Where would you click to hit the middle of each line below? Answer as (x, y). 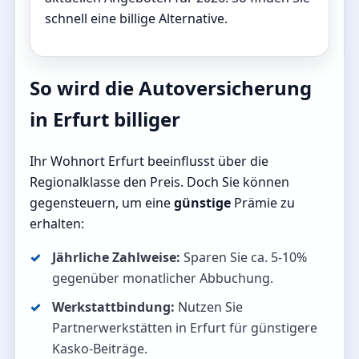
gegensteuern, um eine (102, 203)
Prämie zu (263, 203)
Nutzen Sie (209, 307)
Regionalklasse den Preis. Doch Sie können (159, 182)
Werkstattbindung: (113, 307)
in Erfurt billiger (105, 119)
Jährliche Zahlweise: (116, 258)
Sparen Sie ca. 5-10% (244, 258)
